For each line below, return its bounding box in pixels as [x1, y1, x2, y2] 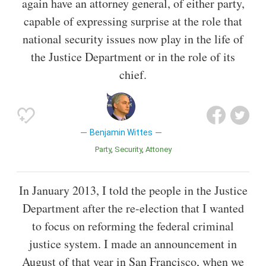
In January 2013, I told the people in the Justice [18, 182, 248, 198]
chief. [119, 66, 147, 83]
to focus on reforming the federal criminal [32, 217, 234, 234]
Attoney [150, 144, 172, 154]
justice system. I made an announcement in [29, 235, 237, 252]
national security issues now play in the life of [23, 30, 243, 47]
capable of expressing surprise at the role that [24, 12, 242, 29]
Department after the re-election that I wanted [22, 199, 244, 216]
